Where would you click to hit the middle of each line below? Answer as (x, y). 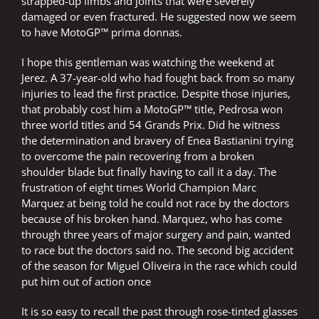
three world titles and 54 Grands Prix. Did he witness (151, 125)
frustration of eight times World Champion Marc (139, 188)
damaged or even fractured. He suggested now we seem (159, 17)
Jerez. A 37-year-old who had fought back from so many (158, 78)
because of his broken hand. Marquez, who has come (152, 219)
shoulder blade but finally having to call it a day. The (149, 172)
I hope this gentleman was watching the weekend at (148, 62)
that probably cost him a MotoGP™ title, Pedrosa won (152, 109)
